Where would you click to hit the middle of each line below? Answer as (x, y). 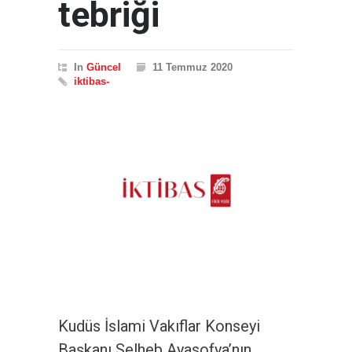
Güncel (104, 67)
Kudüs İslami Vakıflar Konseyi (159, 326)
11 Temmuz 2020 (192, 67)
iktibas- (92, 81)
